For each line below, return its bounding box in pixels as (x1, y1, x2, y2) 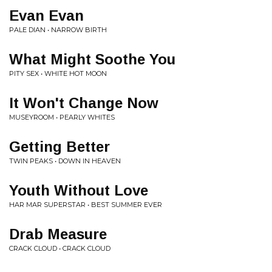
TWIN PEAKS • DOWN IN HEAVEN (9, 157, 121, 165)
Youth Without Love (9, 182, 148, 199)
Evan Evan (9, 7, 84, 24)
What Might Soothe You (9, 51, 175, 67)
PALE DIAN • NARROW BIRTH (9, 25, 107, 34)
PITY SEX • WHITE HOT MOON (9, 69, 107, 78)
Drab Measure (9, 226, 107, 242)
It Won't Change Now (9, 95, 158, 111)
